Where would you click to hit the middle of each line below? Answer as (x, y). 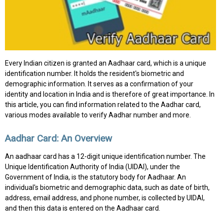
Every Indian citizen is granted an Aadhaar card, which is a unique (106, 63)
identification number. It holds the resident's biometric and (94, 73)
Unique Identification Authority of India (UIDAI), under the (92, 167)
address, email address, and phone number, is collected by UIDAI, (105, 198)
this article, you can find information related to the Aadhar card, (103, 104)
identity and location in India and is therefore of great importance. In (110, 94)
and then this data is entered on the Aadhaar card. (83, 208)
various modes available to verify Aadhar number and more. (98, 115)
